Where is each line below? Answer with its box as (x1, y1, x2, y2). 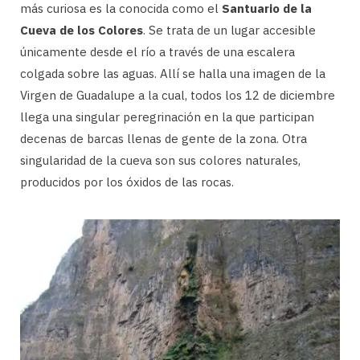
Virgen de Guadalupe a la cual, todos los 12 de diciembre (20, 87, 335, 103)
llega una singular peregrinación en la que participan (20, 108, 314, 125)
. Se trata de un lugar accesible (143, 22, 316, 38)
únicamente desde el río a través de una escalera (20, 43, 295, 59)
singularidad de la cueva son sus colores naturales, (20, 152, 301, 168)
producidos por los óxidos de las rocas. (20, 174, 234, 190)
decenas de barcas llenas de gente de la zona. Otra (20, 130, 307, 146)
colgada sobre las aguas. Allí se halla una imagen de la (20, 65, 325, 81)
